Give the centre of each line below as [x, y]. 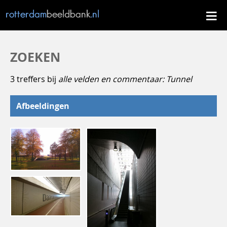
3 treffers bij [34, 79]
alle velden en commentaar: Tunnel [125, 79]
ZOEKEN [35, 57]
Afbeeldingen [43, 106]
